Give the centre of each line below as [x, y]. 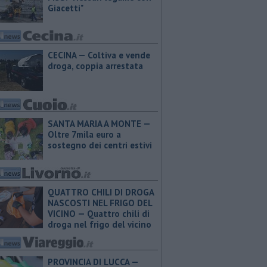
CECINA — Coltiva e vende [99, 55]
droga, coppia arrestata [95, 66]
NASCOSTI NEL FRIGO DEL [100, 203]
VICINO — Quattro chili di [99, 214]
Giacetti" [66, 8]
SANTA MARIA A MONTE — [99, 124]
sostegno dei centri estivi [100, 145]
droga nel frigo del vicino [100, 224]
